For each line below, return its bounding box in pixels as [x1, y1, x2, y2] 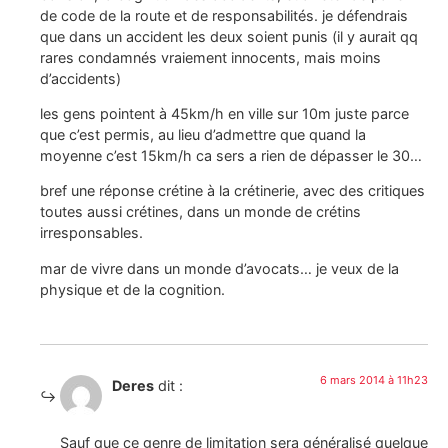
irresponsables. [40, 224, 143, 242]
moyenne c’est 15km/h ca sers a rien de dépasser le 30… [40, 146, 422, 164]
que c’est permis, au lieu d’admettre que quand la [40, 125, 366, 143]
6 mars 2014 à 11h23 [320, 373, 428, 388]
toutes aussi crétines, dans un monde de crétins [40, 203, 361, 221]
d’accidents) [40, 69, 121, 87]
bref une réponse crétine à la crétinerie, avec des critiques [40, 182, 425, 200]
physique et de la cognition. [40, 280, 225, 298]
